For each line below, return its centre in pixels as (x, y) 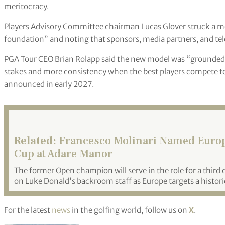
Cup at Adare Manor (63, 153)
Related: (35, 140)
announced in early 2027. (49, 84)
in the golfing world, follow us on (130, 210)
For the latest (28, 210)
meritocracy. (26, 6)
